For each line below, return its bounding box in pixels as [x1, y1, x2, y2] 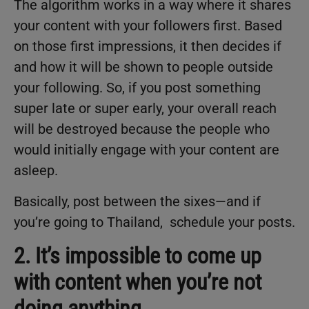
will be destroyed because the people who [14, 121, 270, 138]
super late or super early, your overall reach [14, 100, 277, 117]
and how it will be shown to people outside [14, 59, 273, 76]
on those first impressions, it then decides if [14, 38, 281, 55]
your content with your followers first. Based [14, 17, 282, 34]
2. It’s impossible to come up [14, 242, 261, 269]
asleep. [14, 162, 58, 179]
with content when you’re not [14, 268, 261, 295]
